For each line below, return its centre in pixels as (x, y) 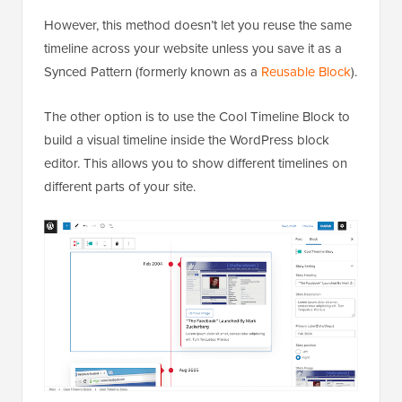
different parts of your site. (120, 187)
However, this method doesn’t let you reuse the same (198, 25)
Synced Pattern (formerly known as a (153, 72)
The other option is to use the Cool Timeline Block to (197, 117)
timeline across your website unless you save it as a (193, 48)
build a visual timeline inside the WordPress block (187, 140)
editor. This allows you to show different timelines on (196, 163)
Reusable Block (306, 72)
